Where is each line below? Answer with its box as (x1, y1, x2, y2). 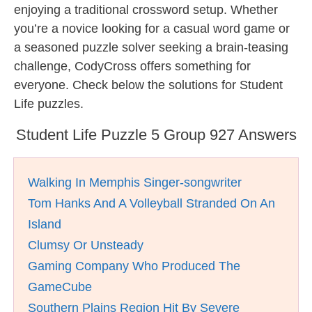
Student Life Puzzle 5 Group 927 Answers (15, 126, 297, 143)
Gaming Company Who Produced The (28, 259, 240, 273)
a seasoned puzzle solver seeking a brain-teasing (14, 40, 288, 54)
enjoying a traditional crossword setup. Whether (14, 3, 278, 17)
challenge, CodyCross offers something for (14, 59, 251, 73)
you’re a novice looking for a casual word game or (14, 22, 290, 36)
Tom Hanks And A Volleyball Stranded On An (28, 196, 275, 210)
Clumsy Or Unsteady (28, 238, 143, 252)
